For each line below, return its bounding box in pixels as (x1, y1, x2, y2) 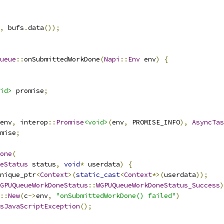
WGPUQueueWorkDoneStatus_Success (96, 181, 220, 189)
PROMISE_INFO (128, 118, 180, 126)
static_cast (76, 170, 120, 179)
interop (16, 118, 48, 126)
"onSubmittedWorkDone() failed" (56, 191, 176, 200)
